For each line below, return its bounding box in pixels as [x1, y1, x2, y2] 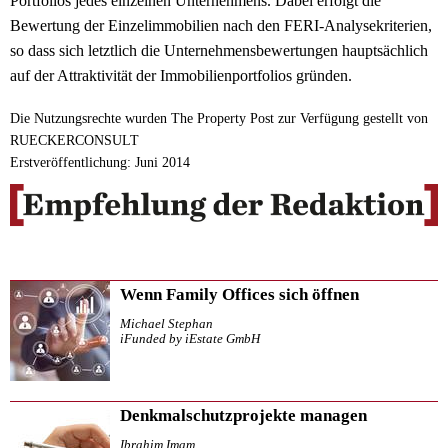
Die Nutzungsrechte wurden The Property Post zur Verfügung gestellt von [10, 111, 428, 127]
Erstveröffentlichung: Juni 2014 [10, 155, 190, 171]
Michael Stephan [120, 316, 213, 331]
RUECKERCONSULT [10, 133, 139, 149]
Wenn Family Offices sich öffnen [120, 284, 359, 304]
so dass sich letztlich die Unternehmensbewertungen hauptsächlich [10, 42, 428, 60]
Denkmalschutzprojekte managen [120, 405, 367, 425]
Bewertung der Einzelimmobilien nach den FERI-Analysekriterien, [10, 17, 432, 35]
